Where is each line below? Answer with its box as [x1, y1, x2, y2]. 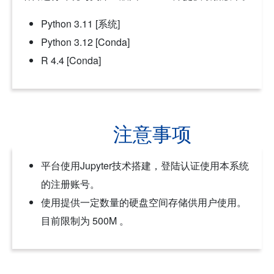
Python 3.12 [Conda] [41, 34, 130, 49]
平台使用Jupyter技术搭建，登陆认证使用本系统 [41, 158, 249, 172]
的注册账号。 [41, 176, 100, 191]
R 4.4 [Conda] [41, 53, 101, 67]
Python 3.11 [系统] [41, 16, 120, 31]
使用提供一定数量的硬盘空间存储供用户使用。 [41, 194, 246, 209]
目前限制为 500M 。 [41, 213, 129, 228]
